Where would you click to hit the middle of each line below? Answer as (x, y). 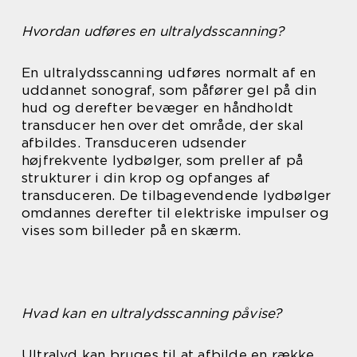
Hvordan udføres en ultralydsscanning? (153, 31)
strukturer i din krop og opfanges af (146, 178)
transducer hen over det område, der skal (163, 125)
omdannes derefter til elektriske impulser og (175, 213)
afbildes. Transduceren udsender (134, 143)
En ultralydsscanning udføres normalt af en (169, 73)
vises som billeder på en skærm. (131, 230)
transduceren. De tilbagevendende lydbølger (177, 195)
